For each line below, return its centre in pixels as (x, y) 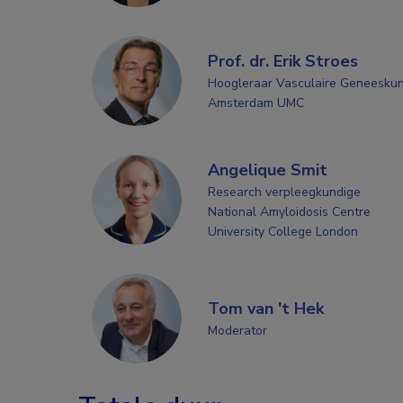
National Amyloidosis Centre (289, 211)
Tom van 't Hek (265, 308)
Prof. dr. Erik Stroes (282, 61)
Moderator (237, 330)
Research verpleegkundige (284, 192)
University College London (282, 231)
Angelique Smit (267, 170)
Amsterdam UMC (255, 103)
